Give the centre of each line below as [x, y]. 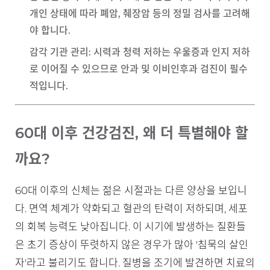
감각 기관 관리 [59, 52]
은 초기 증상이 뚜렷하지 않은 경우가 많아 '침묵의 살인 [132, 245]
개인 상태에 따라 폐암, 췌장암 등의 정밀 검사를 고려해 [140, 14]
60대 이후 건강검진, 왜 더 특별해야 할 [132, 133]
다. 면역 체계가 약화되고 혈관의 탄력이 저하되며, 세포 [131, 209]
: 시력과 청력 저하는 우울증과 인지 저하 [169, 52]
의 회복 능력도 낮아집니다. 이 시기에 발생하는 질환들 [130, 227]
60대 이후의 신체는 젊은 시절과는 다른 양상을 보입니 [131, 190]
